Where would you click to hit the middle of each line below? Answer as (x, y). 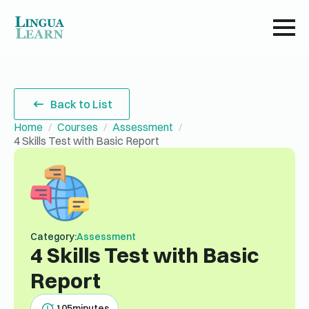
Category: (53, 237)
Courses (78, 127)
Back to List (82, 104)
